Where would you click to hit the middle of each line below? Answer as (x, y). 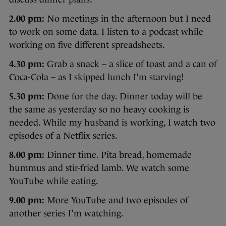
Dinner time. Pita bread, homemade (118, 155)
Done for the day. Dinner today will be (123, 96)
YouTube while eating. (54, 181)
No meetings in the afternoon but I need (128, 18)
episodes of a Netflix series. (63, 135)
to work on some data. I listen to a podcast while (106, 32)
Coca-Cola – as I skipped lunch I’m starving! (97, 77)
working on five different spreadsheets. (87, 45)
